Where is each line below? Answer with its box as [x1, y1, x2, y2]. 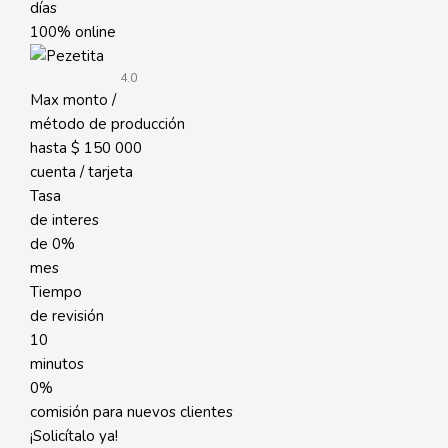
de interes [30, 210, 99, 230]
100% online [30, 22, 116, 42]
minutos [30, 354, 84, 374]
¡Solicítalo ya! [30, 426, 118, 446]
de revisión [30, 306, 104, 326]
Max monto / [30, 90, 116, 110]
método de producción [30, 114, 185, 134]
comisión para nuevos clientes [30, 402, 233, 422]
